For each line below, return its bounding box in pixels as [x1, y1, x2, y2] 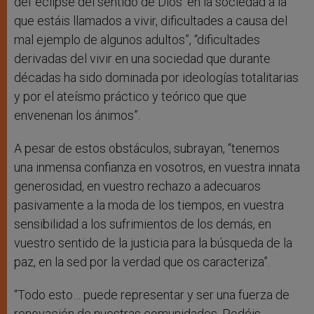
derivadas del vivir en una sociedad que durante [14, 51, 271, 67]
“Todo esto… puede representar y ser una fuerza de [14, 287, 289, 303]
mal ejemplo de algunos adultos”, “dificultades [14, 32, 260, 48]
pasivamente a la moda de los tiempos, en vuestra [14, 198, 284, 213]
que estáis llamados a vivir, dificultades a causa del [14, 13, 287, 29]
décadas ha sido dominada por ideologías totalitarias [14, 70, 299, 86]
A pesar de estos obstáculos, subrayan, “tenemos [14, 141, 280, 156]
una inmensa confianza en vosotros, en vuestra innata [14, 160, 300, 175]
